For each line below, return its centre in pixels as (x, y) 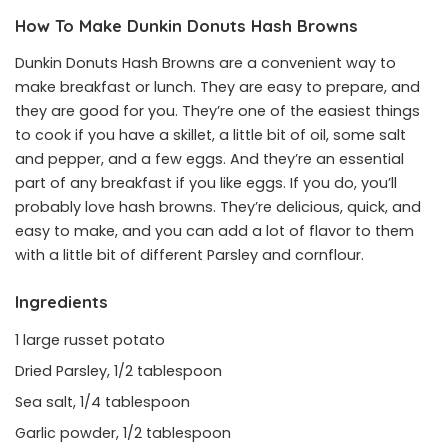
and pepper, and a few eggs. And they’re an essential (209, 159)
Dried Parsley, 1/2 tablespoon (120, 370)
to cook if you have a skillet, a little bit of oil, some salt (210, 135)
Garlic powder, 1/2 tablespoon (125, 432)
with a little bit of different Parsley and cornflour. (189, 255)
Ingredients (61, 302)
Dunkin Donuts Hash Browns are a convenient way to (205, 63)
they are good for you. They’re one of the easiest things (217, 111)
